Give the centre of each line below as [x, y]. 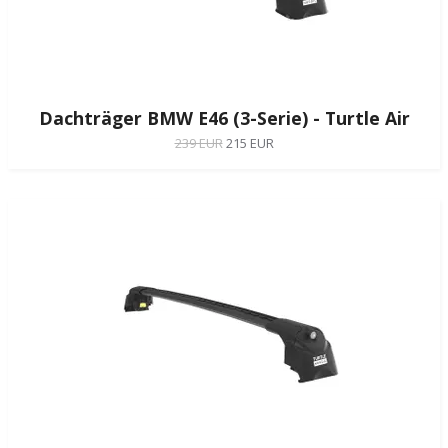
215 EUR [249, 142]
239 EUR [198, 142]
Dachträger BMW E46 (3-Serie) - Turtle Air [224, 117]
